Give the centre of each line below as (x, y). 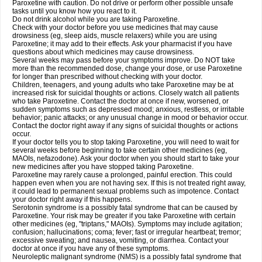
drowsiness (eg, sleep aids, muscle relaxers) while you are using (115, 36)
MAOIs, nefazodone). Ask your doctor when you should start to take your (126, 158)
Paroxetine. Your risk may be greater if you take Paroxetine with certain (124, 216)
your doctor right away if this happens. (72, 199)
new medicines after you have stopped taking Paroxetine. (103, 167)
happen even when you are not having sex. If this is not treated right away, (129, 183)
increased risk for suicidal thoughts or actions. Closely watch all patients (126, 93)
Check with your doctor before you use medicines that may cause (115, 27)
